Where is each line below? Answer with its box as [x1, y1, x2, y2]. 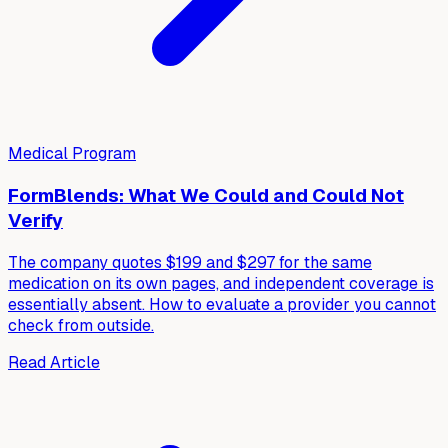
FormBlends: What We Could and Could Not [8, 183, 404, 209]
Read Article [8, 351, 100, 373]
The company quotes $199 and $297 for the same [8, 251, 372, 273]
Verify [8, 208, 63, 234]
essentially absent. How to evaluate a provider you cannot [8, 293, 436, 315]
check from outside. [8, 314, 154, 336]
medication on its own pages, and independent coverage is [8, 272, 434, 294]
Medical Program [8, 143, 136, 165]
